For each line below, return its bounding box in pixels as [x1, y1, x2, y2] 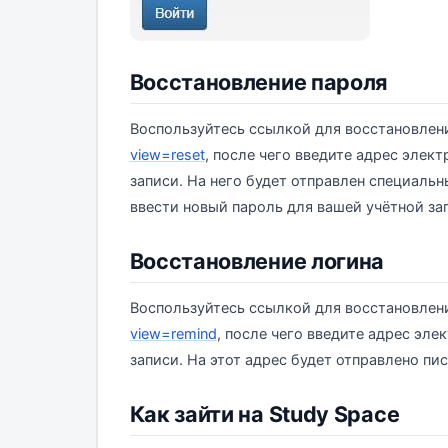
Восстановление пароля [129, 68, 388, 95]
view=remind [129, 324, 217, 343]
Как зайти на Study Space [129, 400, 400, 427]
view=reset [129, 145, 205, 164]
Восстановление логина [129, 247, 385, 274]
